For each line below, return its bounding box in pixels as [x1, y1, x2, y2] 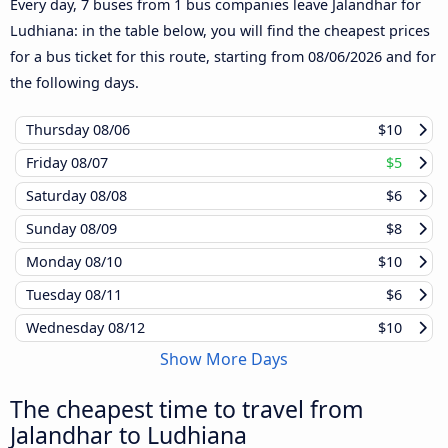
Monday [26, 252, 85, 272]
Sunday [26, 219, 80, 239]
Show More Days [160, 348, 288, 371]
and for [382, 47, 436, 67]
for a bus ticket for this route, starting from [10, 47, 308, 67]
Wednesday [26, 318, 108, 338]
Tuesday [26, 285, 85, 305]
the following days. [10, 73, 139, 93]
